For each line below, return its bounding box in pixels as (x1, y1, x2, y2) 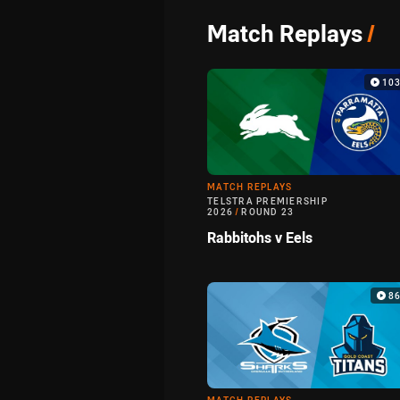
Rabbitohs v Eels (207, 228, 312, 248)
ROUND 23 (241, 206, 295, 219)
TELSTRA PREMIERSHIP (207, 196, 328, 208)
